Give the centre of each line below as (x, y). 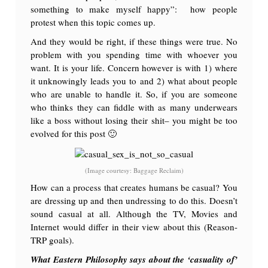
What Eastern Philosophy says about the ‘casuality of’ (134, 259)
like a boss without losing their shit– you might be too (134, 121)
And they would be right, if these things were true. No (134, 42)
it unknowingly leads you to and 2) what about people (134, 81)
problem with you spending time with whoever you (134, 55)
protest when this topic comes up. (93, 22)
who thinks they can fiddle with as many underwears (134, 107)
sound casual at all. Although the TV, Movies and (134, 213)
